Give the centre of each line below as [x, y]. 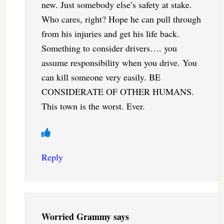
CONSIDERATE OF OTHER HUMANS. [117, 92]
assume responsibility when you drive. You [119, 63]
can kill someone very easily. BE [101, 77]
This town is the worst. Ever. [93, 106]
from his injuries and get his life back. [110, 34]
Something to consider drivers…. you [109, 48]
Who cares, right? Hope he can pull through [121, 19]
